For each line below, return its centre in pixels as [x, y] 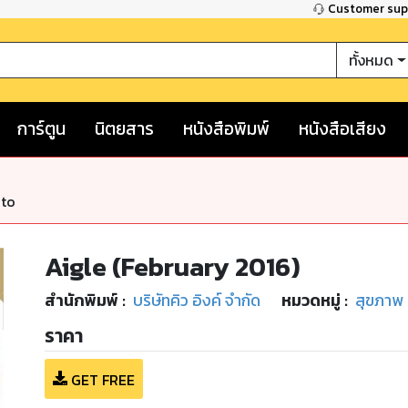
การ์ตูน [42, 128]
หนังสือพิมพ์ [227, 128]
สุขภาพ [379, 300]
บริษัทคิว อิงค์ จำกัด [196, 300]
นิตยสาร [125, 128]
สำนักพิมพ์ [81, 300]
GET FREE [102, 379]
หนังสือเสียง [343, 128]
